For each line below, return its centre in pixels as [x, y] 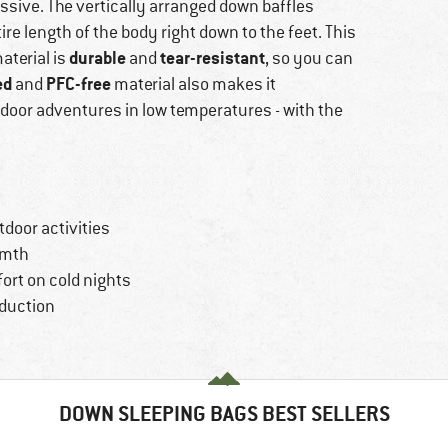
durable [97, 58]
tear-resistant [212, 58]
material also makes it [193, 84]
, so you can [309, 58]
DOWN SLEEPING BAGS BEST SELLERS [224, 414]
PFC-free [78, 84]
